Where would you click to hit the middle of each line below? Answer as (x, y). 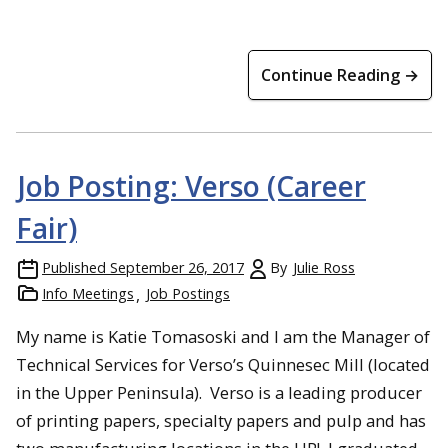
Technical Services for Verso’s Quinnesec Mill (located (223, 364)
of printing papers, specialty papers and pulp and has (221, 420)
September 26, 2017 (177, 267)
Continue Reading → (340, 74)
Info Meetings (88, 293)
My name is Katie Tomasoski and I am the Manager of (223, 336)
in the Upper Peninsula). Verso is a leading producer (219, 392)
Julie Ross (324, 267)
